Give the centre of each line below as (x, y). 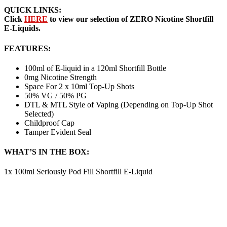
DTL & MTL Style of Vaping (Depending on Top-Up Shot (119, 104)
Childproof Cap (49, 123)
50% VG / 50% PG (55, 95)
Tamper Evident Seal (58, 132)
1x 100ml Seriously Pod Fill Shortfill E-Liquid (78, 172)
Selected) (39, 113)
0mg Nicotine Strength (61, 77)
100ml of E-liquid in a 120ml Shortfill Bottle (95, 68)
